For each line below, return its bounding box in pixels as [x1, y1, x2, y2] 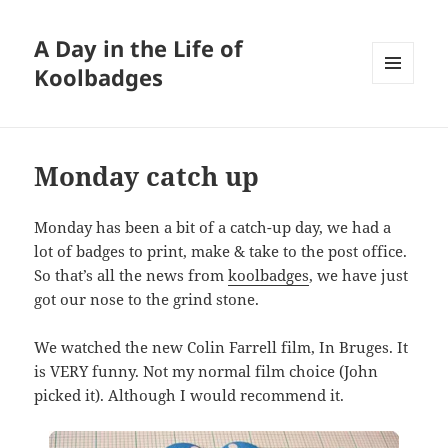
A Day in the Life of [34, 33, 244, 64]
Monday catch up [34, 158, 260, 195]
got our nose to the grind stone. [34, 289, 260, 310]
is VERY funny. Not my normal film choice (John [34, 361, 379, 382]
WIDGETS [372, 117, 429, 135]
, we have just [309, 265, 409, 286]
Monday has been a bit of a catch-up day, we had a [34, 217, 392, 238]
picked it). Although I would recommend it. [34, 385, 345, 406]
